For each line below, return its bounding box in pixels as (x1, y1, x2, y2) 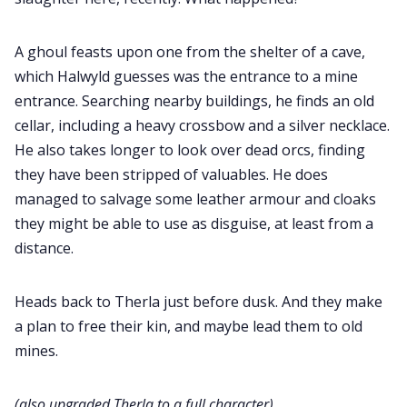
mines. (15, 341, 58, 362)
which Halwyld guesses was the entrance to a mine (15, 66, 358, 87)
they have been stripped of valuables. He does (15, 164, 328, 185)
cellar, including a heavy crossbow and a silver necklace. (15, 115, 390, 136)
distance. (15, 238, 74, 259)
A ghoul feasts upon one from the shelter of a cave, (15, 42, 365, 63)
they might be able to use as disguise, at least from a (15, 213, 373, 234)
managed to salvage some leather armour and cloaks (15, 189, 376, 210)
